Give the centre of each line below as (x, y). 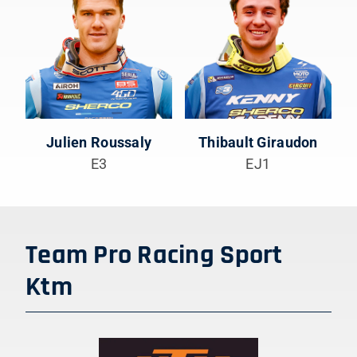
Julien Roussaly (99, 142)
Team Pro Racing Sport (154, 255)
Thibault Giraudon (258, 142)
